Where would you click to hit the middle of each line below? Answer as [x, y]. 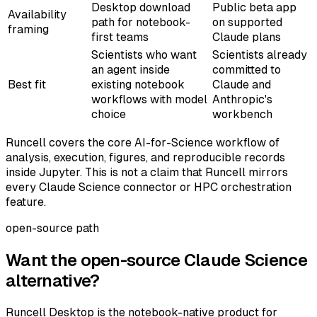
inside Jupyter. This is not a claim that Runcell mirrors [147, 173]
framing [28, 30]
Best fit [27, 85]
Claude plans [247, 38]
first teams [120, 38]
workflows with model [149, 100]
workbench [242, 115]
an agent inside [131, 70]
